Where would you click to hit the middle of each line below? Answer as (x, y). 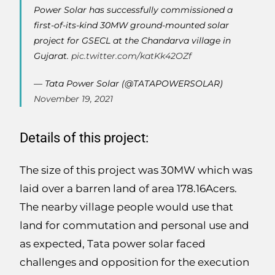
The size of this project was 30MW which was (136, 170)
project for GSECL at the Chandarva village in (133, 41)
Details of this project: (84, 138)
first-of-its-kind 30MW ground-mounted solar (132, 25)
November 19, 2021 (74, 99)
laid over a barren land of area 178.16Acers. (129, 189)
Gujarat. (53, 56)
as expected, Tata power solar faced (113, 244)
